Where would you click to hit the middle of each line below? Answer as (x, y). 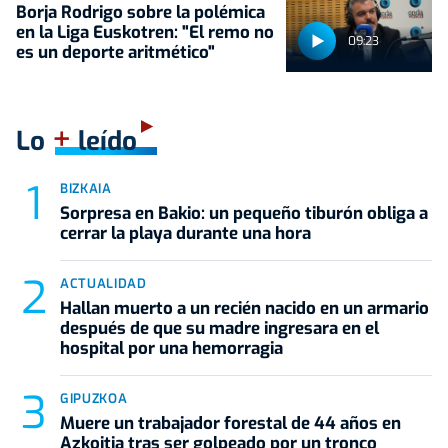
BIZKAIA (86, 188)
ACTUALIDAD (103, 283)
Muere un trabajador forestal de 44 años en (230, 423)
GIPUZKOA (94, 398)
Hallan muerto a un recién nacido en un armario (244, 308)
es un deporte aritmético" (115, 52)
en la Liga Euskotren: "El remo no (145, 32)
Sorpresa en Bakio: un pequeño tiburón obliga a (244, 213)
